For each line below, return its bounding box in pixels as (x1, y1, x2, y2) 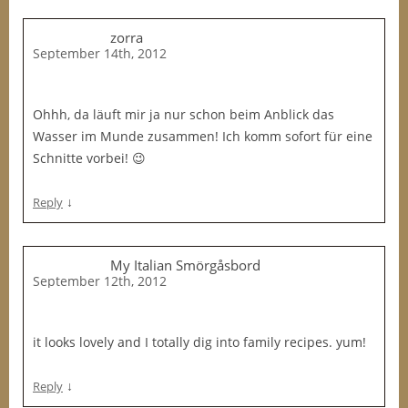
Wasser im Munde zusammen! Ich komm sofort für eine (33, 127, 372, 145)
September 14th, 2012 (33, 45, 167, 62)
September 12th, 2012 (33, 272, 167, 290)
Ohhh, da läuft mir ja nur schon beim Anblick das (33, 106, 334, 123)
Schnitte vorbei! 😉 (33, 149, 146, 167)
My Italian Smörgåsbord (110, 256, 260, 274)
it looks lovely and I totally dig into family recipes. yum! (33, 333, 366, 351)
